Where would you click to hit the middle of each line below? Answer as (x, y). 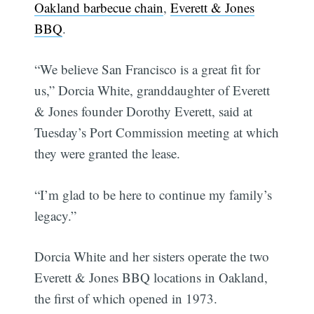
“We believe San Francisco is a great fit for (148, 69)
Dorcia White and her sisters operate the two (152, 257)
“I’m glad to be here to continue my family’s (153, 194)
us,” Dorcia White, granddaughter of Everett (152, 90)
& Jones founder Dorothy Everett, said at (144, 111)
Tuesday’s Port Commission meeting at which (157, 132)
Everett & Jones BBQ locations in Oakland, (151, 278)
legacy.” (56, 215)
